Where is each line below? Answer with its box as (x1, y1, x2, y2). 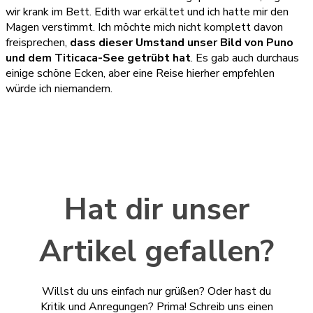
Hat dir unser (64, 189, 249, 231)
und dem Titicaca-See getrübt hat (6, 50, 191, 66)
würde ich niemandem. (6, 81, 112, 97)
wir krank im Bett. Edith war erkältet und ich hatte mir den (6, 4, 289, 20)
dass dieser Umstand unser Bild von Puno (70, 35, 293, 51)
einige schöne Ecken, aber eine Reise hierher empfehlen (6, 66, 275, 82)
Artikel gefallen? (39, 231, 274, 272)
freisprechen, (6, 35, 70, 51)
